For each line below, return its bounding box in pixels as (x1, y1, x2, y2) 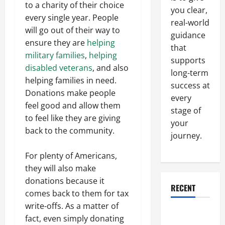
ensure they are (25, 37, 87, 48)
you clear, (170, 5, 207, 16)
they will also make (25, 162, 96, 174)
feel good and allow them (25, 99, 121, 111)
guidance (170, 30, 205, 41)
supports (170, 55, 205, 66)
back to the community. (25, 125, 115, 136)
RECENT (170, 182, 195, 194)
